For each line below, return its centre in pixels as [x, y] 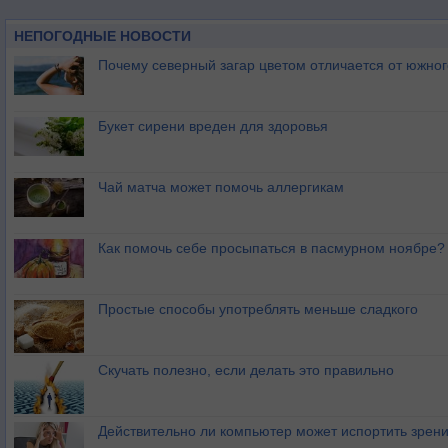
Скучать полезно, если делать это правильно [246, 370]
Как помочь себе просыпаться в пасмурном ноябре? [271, 248]
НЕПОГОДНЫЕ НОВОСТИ [102, 36]
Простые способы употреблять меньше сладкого [258, 309]
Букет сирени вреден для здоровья [213, 126]
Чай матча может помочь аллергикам [221, 187]
